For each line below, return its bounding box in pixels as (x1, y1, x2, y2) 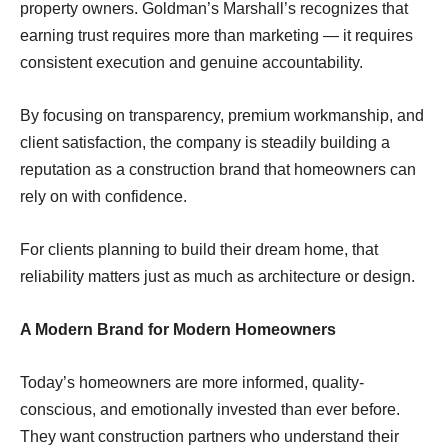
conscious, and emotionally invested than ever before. (20, 400, 400, 418)
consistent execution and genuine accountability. (20, 53, 363, 71)
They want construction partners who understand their (20, 427, 399, 445)
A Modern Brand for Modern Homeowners (20, 320, 336, 338)
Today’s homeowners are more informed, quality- (20, 373, 364, 391)
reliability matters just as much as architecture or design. (20, 267, 415, 285)
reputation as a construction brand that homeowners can (20, 160, 416, 178)
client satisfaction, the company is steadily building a (20, 133, 390, 151)
